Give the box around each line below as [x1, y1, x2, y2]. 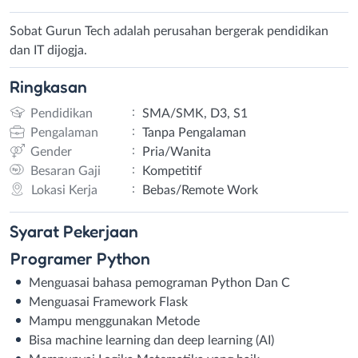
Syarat [10, 220, 63, 241]
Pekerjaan [63, 220, 138, 241]
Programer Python [10, 247, 150, 268]
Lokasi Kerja [30, 183, 97, 197]
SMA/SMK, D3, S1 [141, 106, 248, 120]
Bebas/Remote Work [141, 183, 258, 197]
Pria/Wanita [141, 145, 211, 158]
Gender [30, 145, 72, 158]
